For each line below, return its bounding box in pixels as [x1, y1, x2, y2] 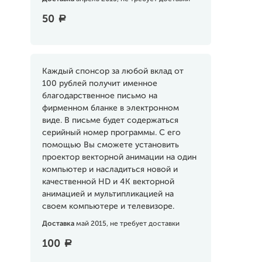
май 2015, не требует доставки [75, 220, 180, 227]
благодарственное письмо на [42, 92, 157, 100]
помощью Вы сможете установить [42, 141, 179, 149]
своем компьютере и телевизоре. [42, 202, 174, 211]
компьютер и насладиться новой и [42, 166, 178, 174]
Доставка [42, 220, 76, 227]
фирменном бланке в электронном [42, 104, 179, 112]
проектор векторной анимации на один [42, 153, 196, 161]
